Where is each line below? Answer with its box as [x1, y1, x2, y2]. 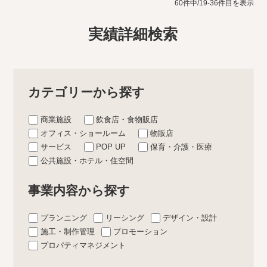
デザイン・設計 [163, 213, 218, 222]
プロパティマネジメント [41, 240, 126, 250]
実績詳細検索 [88, 26, 178, 42]
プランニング [41, 213, 88, 222]
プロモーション [113, 226, 168, 236]
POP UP [96, 142, 126, 151]
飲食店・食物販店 [96, 114, 159, 124]
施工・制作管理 [41, 226, 95, 236]
